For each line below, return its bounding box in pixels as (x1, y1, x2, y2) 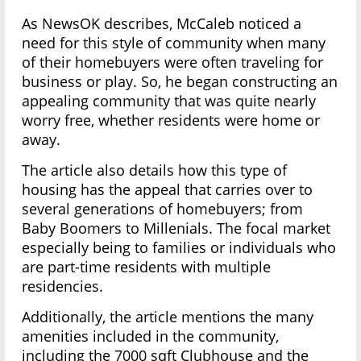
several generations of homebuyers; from (22, 199, 304, 219)
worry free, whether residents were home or (22, 110, 321, 131)
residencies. (22, 276, 104, 297)
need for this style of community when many (22, 33, 326, 53)
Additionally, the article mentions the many (22, 307, 314, 327)
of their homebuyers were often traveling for (22, 52, 324, 73)
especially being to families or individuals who (22, 238, 337, 258)
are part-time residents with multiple (22, 257, 272, 277)
